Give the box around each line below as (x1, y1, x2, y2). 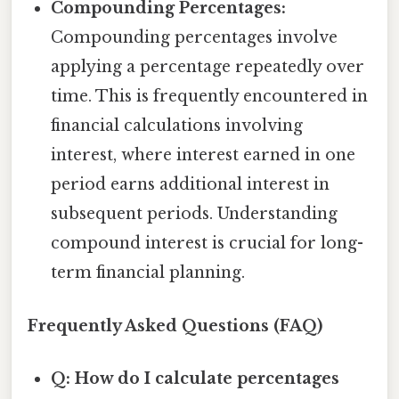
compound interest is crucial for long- (51, 233, 364, 254)
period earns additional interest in (51, 175, 330, 195)
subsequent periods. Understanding (51, 204, 338, 224)
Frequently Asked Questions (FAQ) (28, 315, 322, 336)
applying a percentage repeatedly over (51, 57, 365, 77)
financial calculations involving (51, 116, 304, 136)
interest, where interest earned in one (51, 145, 356, 166)
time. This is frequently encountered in (51, 86, 369, 107)
